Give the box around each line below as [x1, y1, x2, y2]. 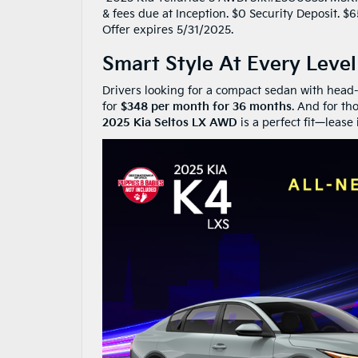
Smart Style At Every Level [102, 53, 356, 77]
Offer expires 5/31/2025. [102, 23, 233, 38]
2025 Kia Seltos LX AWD [102, 116, 237, 130]
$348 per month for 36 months [121, 100, 292, 114]
